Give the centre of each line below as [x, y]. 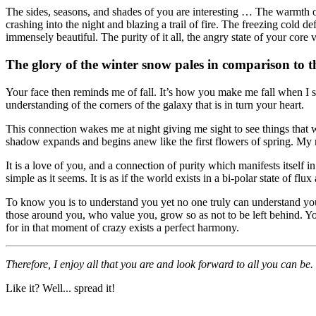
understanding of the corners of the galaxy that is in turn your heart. [155, 104]
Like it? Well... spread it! [60, 288]
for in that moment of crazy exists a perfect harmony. [122, 227]
